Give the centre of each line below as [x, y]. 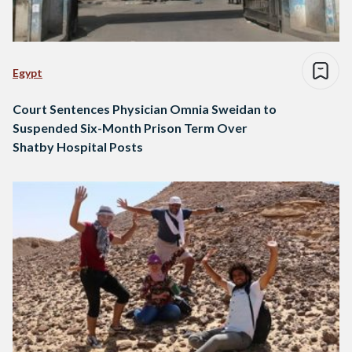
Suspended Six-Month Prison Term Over [130, 127]
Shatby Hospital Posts [78, 146]
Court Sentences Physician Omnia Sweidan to [145, 108]
